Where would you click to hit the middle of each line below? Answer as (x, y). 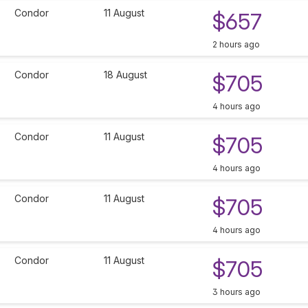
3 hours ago (236, 292)
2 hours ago (236, 45)
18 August (125, 75)
